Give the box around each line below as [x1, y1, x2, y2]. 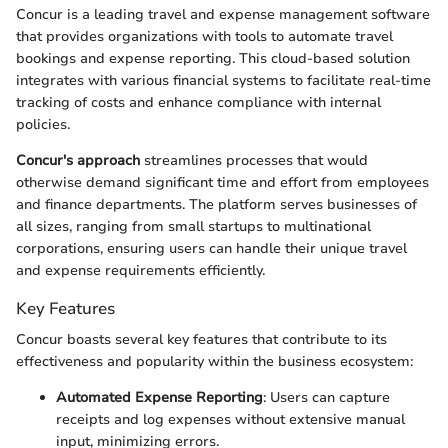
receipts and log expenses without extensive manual [56, 410, 405, 430]
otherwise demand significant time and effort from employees [16, 173, 429, 193]
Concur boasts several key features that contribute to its [16, 330, 387, 350]
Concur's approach [16, 151, 140, 171]
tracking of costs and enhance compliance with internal [16, 93, 381, 113]
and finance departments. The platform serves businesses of [16, 195, 417, 215]
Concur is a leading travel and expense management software [16, 5, 430, 25]
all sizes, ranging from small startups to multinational [16, 217, 371, 237]
